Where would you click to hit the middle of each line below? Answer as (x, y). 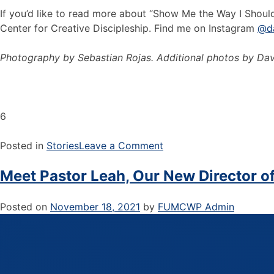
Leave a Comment (121, 145)
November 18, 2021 (95, 206)
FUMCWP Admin (196, 206)
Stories (63, 145)
